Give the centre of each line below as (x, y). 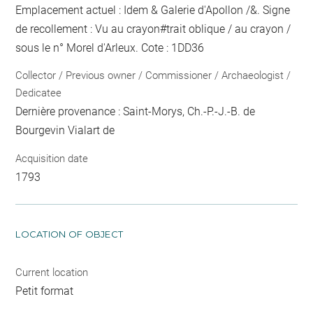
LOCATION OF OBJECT (70, 234)
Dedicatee (39, 93)
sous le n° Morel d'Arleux (76, 48)
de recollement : (56, 29)
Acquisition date (52, 158)
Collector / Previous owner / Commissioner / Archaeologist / (153, 75)
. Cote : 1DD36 (170, 48)
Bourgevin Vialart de (65, 130)
